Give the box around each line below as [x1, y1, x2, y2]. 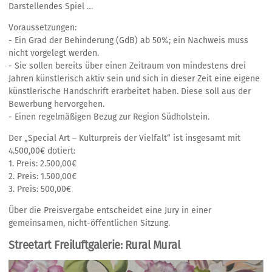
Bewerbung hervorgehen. [8, 98, 104, 109]
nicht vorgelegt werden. [8, 47, 99, 58]
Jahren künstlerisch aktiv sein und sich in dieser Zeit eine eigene [8, 73, 260, 84]
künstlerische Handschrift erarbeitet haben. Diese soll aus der [8, 86, 251, 97]
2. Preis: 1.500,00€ [8, 171, 76, 182]
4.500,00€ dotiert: [8, 145, 75, 156]
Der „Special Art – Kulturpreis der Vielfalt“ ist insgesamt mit [8, 132, 240, 143]
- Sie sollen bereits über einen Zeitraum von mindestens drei [8, 60, 246, 71]
